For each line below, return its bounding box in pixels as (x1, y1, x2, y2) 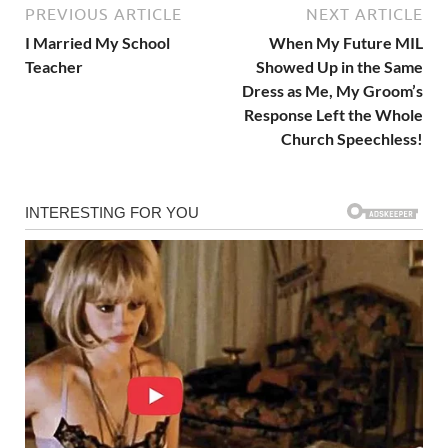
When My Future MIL (269, 32, 423, 52)
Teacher (25, 56, 83, 76)
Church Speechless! (281, 128, 423, 148)
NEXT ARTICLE (306, 4, 423, 23)
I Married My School (25, 32, 170, 52)
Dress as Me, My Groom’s (242, 80, 423, 100)
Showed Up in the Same (256, 56, 423, 76)
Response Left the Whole (244, 104, 423, 124)
